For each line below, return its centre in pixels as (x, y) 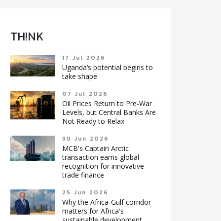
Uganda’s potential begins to (107, 67)
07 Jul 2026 (85, 94)
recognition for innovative (103, 166)
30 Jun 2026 (86, 139)
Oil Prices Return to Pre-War (107, 103)
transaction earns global (100, 157)
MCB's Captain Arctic (95, 148)
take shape (79, 76)
